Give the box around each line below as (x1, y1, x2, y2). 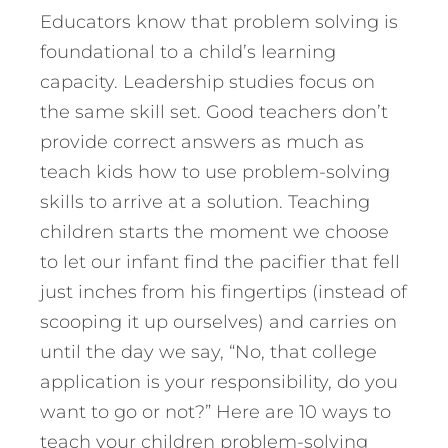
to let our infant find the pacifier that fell (40, 251, 400, 274)
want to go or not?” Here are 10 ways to (40, 401, 391, 424)
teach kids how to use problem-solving (40, 161, 390, 184)
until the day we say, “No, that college (40, 341, 377, 364)
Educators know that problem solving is (40, 11, 398, 34)
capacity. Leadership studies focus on (40, 71, 375, 94)
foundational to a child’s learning (40, 41, 336, 64)
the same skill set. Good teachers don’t (40, 101, 388, 124)
